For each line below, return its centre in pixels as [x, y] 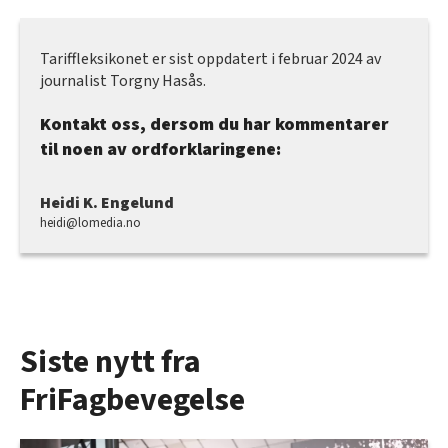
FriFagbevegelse [132, 400]
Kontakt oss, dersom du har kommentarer [214, 125]
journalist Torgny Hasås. [123, 81]
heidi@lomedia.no [90, 223]
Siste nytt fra [110, 362]
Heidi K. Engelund [107, 203]
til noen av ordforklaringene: [160, 150]
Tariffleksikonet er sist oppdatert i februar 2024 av [210, 59]
